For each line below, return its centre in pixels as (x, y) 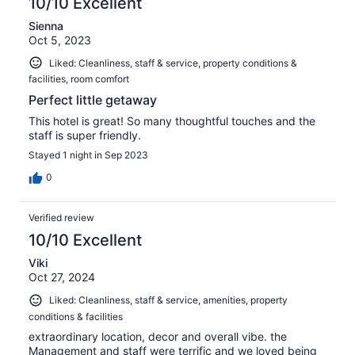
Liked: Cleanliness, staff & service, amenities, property (168, 300)
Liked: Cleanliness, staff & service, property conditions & (173, 63)
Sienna (46, 25)
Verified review (61, 218)
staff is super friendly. (85, 136)
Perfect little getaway (93, 100)
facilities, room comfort (79, 79)
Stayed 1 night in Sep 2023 (88, 155)
